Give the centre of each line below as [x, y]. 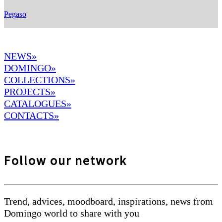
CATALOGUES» [38, 104]
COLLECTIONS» [40, 80]
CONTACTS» [31, 116]
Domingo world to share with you [72, 213]
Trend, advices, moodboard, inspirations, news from [109, 201]
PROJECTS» [30, 92]
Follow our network [65, 160]
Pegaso [15, 14]
